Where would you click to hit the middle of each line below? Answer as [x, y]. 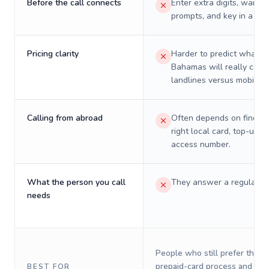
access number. [201, 144]
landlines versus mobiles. [219, 80]
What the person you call [76, 182]
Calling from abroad [65, 118]
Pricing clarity [53, 54]
